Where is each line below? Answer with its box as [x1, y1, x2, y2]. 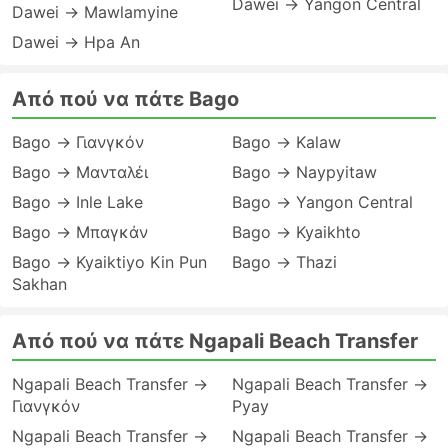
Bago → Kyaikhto [232, 222, 361, 242]
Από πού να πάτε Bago [12, 87, 239, 111]
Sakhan [12, 274, 67, 294]
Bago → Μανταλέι [12, 162, 148, 182]
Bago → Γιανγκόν [12, 132, 144, 152]
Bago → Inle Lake [12, 192, 143, 212]
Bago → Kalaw [232, 132, 341, 152]
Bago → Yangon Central [232, 192, 413, 212]
